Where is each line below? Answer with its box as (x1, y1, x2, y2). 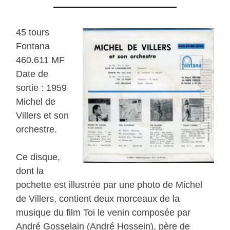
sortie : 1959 (16, 82, 67, 93)
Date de (16, 68, 49, 79)
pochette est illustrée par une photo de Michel (16, 179, 203, 190)
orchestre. (16, 124, 57, 135)
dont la (16, 165, 44, 176)
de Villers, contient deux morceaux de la (16, 193, 180, 204)
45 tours (16, 27, 50, 37)
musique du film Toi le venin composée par (16, 207, 191, 218)
